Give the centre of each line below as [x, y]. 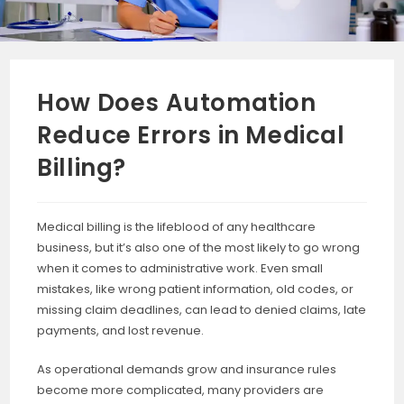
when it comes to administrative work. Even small [180, 268]
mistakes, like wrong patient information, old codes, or [196, 289]
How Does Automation [177, 103]
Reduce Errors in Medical [191, 135]
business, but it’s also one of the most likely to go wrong [199, 248]
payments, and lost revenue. [121, 331]
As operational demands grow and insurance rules [187, 369]
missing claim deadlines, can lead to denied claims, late [202, 310]
